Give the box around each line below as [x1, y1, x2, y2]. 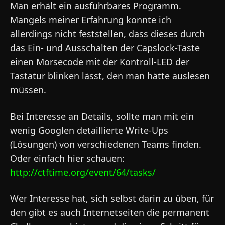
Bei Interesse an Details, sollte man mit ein [10, 110, 194, 122]
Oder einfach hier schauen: [10, 152, 125, 164]
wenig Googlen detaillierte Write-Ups [10, 124, 168, 136]
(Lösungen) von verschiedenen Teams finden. [10, 138, 201, 150]
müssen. [10, 84, 46, 96]
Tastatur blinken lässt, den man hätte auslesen [10, 70, 210, 82]
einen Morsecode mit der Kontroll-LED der [10, 56, 189, 68]
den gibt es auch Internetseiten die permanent [10, 206, 209, 218]
